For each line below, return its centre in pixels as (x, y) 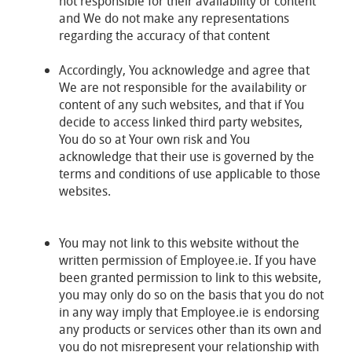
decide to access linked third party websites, (181, 122)
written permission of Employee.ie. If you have (188, 260)
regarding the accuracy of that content (164, 35)
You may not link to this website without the (179, 243)
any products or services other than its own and (190, 329)
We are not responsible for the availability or (183, 87)
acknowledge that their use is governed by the (187, 156)
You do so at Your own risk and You (154, 139)
